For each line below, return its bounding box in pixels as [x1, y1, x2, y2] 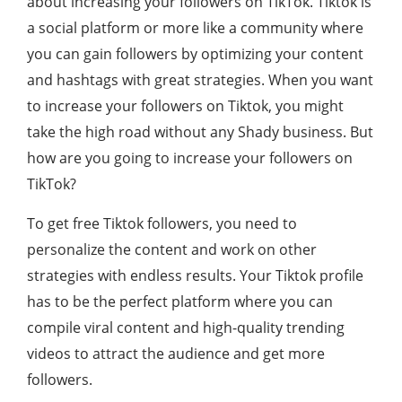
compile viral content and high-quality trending [27, 318, 345, 337]
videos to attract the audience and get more [27, 344, 325, 363]
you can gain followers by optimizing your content [27, 44, 363, 64]
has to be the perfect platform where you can [27, 292, 333, 311]
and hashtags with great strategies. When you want [27, 70, 373, 90]
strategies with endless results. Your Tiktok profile [27, 266, 363, 285]
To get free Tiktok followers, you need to [27, 214, 297, 233]
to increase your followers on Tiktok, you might [27, 96, 344, 116]
